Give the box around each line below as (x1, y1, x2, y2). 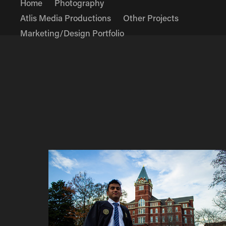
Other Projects (123, 12, 179, 23)
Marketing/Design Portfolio (20, 27, 125, 38)
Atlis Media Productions (20, 12, 111, 23)
